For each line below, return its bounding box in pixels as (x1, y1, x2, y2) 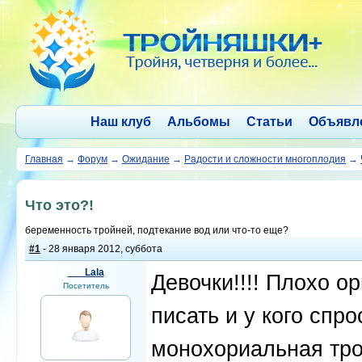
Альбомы (166, 115, 230, 128)
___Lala (67, 267, 104, 278)
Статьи (246, 115, 293, 128)
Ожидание (122, 154, 170, 165)
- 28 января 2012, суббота (40, 243, 162, 255)
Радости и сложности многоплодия (184, 154, 346, 165)
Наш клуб (90, 115, 151, 128)
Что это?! (25, 197, 94, 213)
